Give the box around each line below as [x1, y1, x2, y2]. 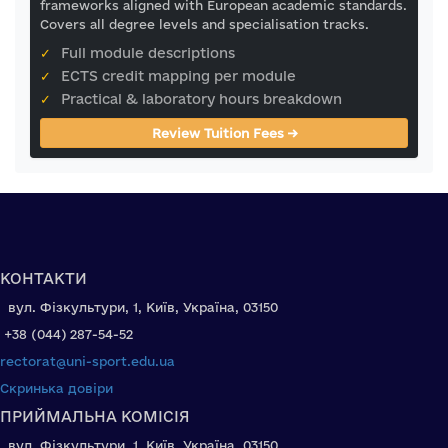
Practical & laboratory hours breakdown [57, 91, 342, 107]
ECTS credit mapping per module [57, 68, 296, 84]
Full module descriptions [57, 45, 235, 61]
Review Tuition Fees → [151, 126, 297, 140]
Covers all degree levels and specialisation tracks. [40, 17, 369, 31]
